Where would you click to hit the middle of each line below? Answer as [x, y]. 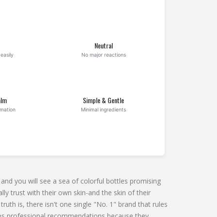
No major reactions [103, 55]
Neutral [103, 46]
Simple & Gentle [104, 100]
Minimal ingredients [104, 110]
